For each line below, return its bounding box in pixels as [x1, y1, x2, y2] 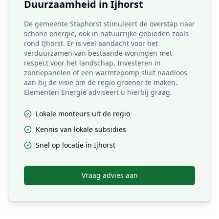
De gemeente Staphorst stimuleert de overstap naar [24, 19, 195, 28]
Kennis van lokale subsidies [36, 125, 126, 134]
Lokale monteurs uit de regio [36, 109, 130, 118]
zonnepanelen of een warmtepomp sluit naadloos [24, 68, 187, 77]
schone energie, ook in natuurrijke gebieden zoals [24, 29, 189, 38]
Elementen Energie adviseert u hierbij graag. [24, 88, 172, 97]
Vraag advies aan [81, 171, 138, 180]
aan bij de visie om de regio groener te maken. [24, 78, 177, 87]
